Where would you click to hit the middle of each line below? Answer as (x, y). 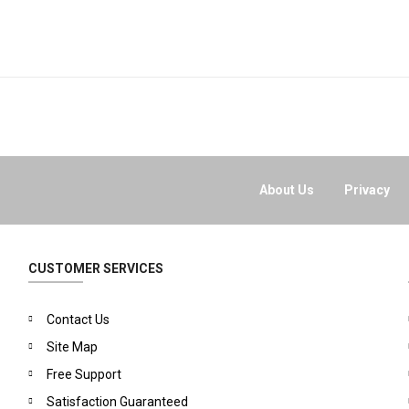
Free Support (84, 374)
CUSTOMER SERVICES (95, 268)
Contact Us (78, 320)
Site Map (72, 347)
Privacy (367, 190)
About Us (287, 190)
